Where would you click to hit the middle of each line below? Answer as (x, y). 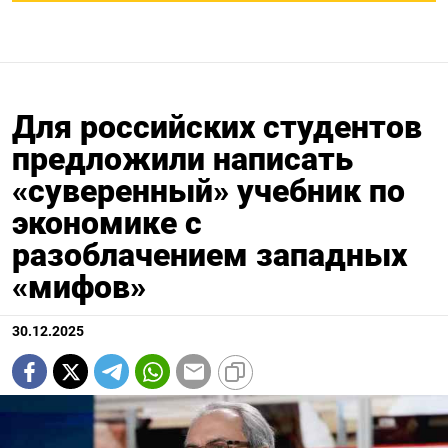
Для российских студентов (217, 127)
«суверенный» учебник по (208, 191)
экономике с (107, 223)
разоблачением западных (209, 255)
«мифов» (79, 287)
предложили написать (182, 159)
